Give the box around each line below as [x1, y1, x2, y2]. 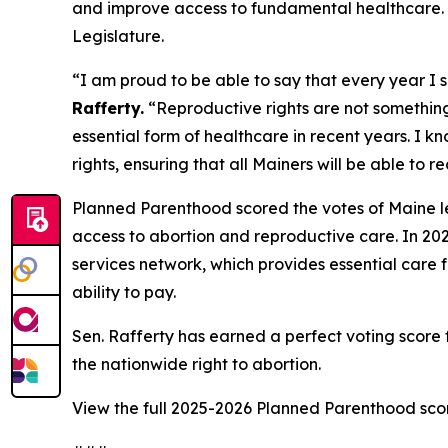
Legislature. [72, 26, 164, 47]
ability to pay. [72, 282, 180, 303]
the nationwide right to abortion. [72, 354, 321, 375]
